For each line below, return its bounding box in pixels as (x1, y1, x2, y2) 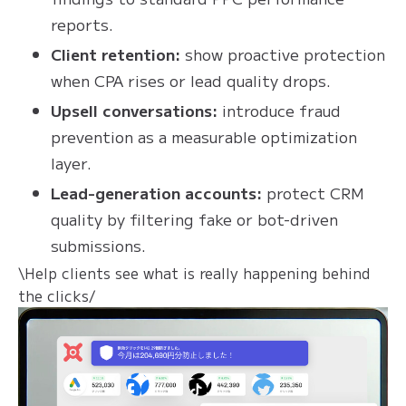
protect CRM (262, 180, 364, 204)
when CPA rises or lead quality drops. (51, 68, 331, 92)
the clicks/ (18, 284, 95, 306)
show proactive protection (180, 42, 385, 65)
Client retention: (51, 42, 180, 65)
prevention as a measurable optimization (51, 124, 357, 148)
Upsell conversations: (51, 98, 217, 121)
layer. (51, 150, 92, 174)
